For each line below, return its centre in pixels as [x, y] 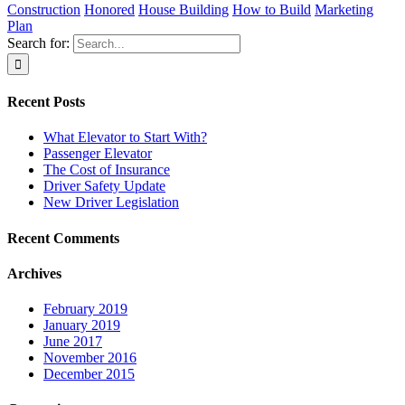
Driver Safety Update [104, 186]
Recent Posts [46, 102]
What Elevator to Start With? [125, 137]
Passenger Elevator [98, 154]
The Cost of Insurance [107, 170]
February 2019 [85, 309]
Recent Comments [63, 238]
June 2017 [73, 342]
